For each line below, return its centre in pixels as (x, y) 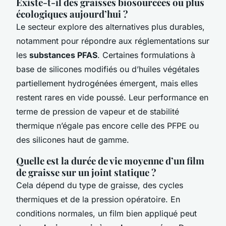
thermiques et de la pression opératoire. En (98, 199)
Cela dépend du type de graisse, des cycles (100, 185)
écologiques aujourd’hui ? (72, 14)
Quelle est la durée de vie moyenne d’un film (110, 160)
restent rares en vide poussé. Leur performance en (112, 97)
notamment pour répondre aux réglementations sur (113, 41)
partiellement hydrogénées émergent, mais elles (107, 83)
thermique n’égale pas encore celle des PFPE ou (107, 125)
